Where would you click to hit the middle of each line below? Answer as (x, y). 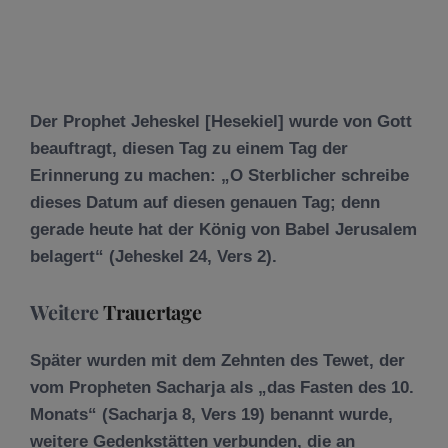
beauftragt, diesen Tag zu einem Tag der (189, 148)
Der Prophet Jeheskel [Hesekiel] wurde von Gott (221, 121)
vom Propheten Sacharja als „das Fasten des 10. (222, 387)
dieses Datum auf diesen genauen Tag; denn (205, 202)
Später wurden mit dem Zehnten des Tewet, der (217, 360)
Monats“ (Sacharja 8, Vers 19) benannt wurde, (211, 414)
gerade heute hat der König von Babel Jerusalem (223, 229)
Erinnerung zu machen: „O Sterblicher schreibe (219, 175)
